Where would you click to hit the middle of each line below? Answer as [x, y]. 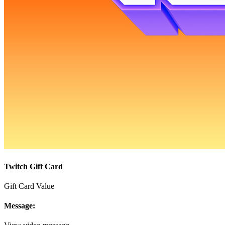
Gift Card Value [29, 186]
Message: [20, 206]
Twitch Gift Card [33, 166]
